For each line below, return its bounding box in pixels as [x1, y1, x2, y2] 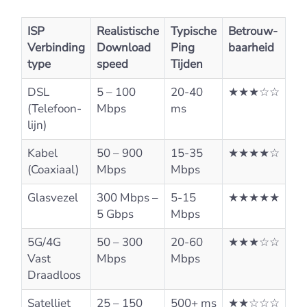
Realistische [97, 23, 159, 39]
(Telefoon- [27, 100, 82, 116]
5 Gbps [97, 206, 134, 222]
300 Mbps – [97, 189, 158, 206]
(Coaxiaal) [27, 161, 79, 177]
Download [97, 39, 151, 56]
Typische [171, 23, 217, 39]
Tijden [171, 56, 203, 72]
